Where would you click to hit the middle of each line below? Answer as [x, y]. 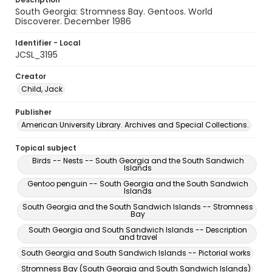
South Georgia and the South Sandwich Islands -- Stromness [138, 207]
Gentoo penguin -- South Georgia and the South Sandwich [138, 184]
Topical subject [46, 148]
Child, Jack [42, 89]
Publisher [33, 112]
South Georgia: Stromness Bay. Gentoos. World [114, 12]
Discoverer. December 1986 [73, 21]
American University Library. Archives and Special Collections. [135, 125]
